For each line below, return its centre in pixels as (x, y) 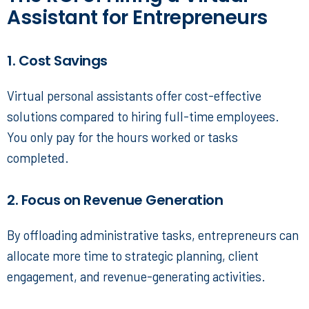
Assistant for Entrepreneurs (137, 18)
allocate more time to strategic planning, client (133, 256)
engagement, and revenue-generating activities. (136, 277)
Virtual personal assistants (80, 96)
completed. (38, 158)
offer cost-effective (207, 96)
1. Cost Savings (57, 61)
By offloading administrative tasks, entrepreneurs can (153, 235)
